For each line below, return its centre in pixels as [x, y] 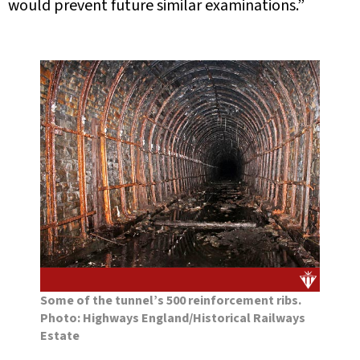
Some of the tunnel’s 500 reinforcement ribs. [171, 300]
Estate [60, 335]
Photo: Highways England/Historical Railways [173, 318]
